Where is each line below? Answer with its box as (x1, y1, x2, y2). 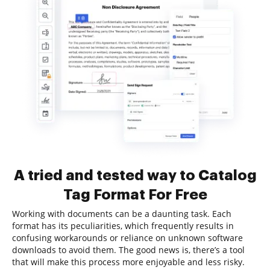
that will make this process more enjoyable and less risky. (12, 256, 245, 268)
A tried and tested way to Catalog (13, 168, 257, 183)
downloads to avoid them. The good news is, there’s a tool (12, 244, 245, 256)
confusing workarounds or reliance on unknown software (12, 232, 243, 243)
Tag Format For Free (63, 187, 207, 202)
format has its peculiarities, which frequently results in (12, 220, 234, 231)
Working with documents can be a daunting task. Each (12, 208, 231, 219)
